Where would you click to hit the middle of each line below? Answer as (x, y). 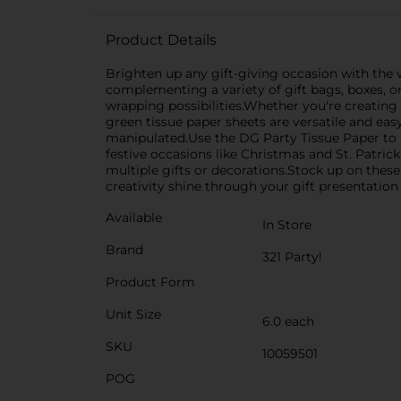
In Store (287, 225)
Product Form (150, 282)
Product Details (161, 40)
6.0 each (288, 321)
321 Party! (292, 257)
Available (134, 218)
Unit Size (133, 314)
